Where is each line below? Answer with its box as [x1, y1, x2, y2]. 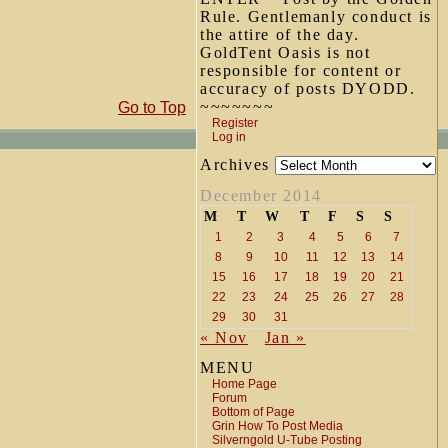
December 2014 [200, 187, 322, 204]
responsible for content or [200, 62, 402, 79]
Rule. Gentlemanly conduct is [200, 8, 432, 25]
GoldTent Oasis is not [200, 44, 371, 61]
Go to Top [118, 99, 186, 116]
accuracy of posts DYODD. [200, 80, 416, 97]
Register [212, 116, 258, 130]
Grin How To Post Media [212, 419, 343, 433]
